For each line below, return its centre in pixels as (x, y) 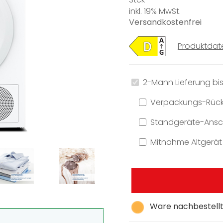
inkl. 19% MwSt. (155, 11)
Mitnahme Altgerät (186, 142)
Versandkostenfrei (165, 22)
